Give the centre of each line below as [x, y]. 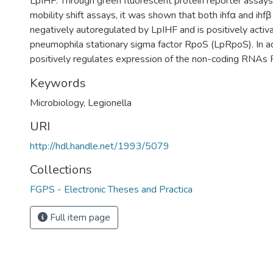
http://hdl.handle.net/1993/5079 [100, 146]
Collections [61, 170]
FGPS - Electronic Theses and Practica [111, 190]
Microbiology [57, 103]
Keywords [58, 83]
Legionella [110, 103]
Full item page [79, 218]
